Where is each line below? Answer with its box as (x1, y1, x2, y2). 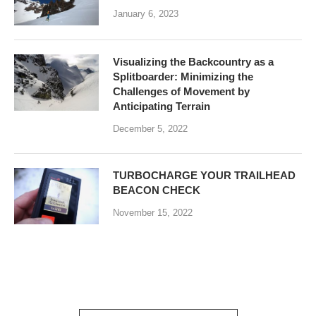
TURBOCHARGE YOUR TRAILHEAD (113, 169, 296, 182)
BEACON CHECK (113, 184, 200, 197)
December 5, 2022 (113, 123, 188, 135)
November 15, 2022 (113, 207, 193, 219)
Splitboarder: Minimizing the (113, 71, 253, 83)
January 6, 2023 (113, 8, 178, 20)
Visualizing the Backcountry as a (113, 56, 274, 68)
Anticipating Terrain (113, 100, 210, 113)
